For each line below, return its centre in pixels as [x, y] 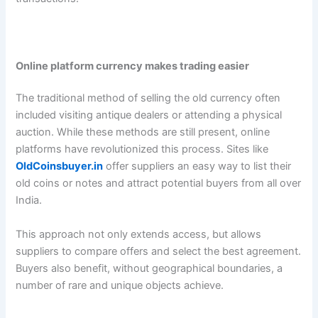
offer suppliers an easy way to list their [197, 166]
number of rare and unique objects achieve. [120, 285]
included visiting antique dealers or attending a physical [149, 115]
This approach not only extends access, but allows [139, 234]
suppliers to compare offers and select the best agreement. [159, 251]
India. [29, 201]
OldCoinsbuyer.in [60, 166]
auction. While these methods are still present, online [143, 132]
